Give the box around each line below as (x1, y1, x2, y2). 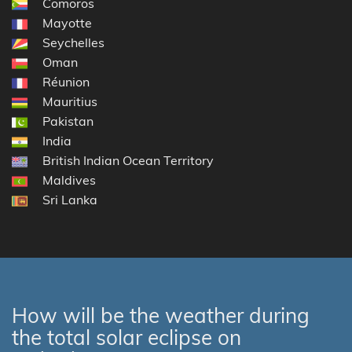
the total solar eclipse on (12, 324, 241, 350)
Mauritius (42, 93, 97, 109)
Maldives (42, 171, 96, 188)
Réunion (42, 73, 90, 90)
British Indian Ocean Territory (42, 152, 214, 168)
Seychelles (42, 34, 104, 50)
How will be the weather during (12, 302, 310, 328)
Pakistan (42, 112, 93, 129)
